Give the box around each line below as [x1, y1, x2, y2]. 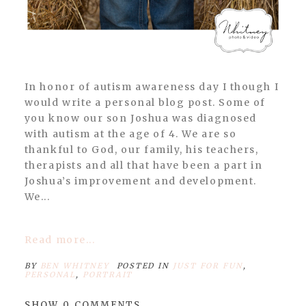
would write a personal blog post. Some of [24, 96, 266, 109]
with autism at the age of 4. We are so [24, 127, 237, 140]
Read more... [32, 233, 96, 246]
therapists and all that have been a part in [24, 158, 263, 171]
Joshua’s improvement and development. [24, 174, 257, 187]
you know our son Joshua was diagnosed [24, 111, 257, 124]
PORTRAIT [83, 269, 133, 279]
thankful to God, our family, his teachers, [24, 143, 259, 156]
